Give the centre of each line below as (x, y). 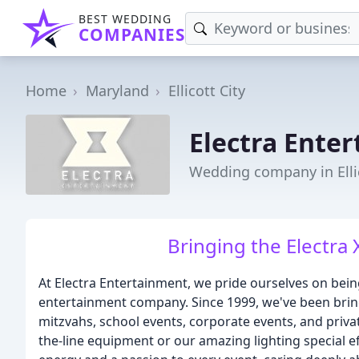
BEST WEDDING (125, 19)
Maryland (117, 91)
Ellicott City (207, 91)
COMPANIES (132, 34)
